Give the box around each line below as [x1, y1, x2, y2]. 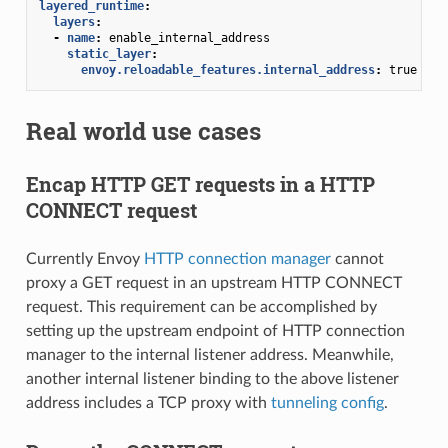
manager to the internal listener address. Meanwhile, [25, 346, 394, 363]
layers [52, 14, 95, 29]
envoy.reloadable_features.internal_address [80, 62, 375, 77]
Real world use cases [25, 114, 261, 147]
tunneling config [270, 394, 384, 411]
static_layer [66, 46, 151, 61]
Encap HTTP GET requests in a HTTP [25, 170, 375, 197]
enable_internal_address [108, 30, 270, 45]
